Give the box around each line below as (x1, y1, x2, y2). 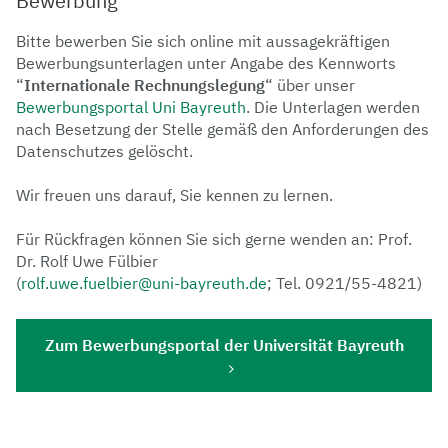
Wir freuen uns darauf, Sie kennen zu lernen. (16, 185, 333, 205)
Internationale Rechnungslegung (24, 75, 265, 95)
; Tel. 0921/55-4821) (267, 273, 422, 293)
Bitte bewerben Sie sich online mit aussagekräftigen (16, 31, 390, 51)
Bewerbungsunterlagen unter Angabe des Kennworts (16, 53, 396, 73)
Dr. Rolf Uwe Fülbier (16, 251, 158, 271)
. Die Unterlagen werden (246, 97, 420, 117)
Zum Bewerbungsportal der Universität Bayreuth (44, 335, 404, 355)
